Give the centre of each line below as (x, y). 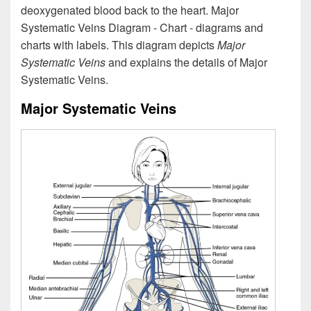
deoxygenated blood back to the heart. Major (130, 10)
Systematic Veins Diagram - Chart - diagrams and (142, 27)
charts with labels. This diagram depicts (119, 44)
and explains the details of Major (186, 62)
